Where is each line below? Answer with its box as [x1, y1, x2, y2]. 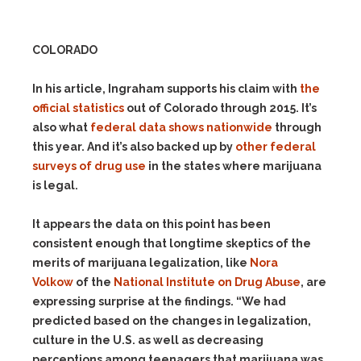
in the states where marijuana [146, 160, 322, 172]
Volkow [32, 276, 73, 288]
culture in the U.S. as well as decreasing [32, 334, 263, 346]
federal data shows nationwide [90, 121, 272, 134]
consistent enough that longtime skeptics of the [32, 237, 311, 250]
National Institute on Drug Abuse [114, 276, 301, 288]
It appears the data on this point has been [32, 218, 271, 230]
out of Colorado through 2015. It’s [124, 102, 317, 114]
